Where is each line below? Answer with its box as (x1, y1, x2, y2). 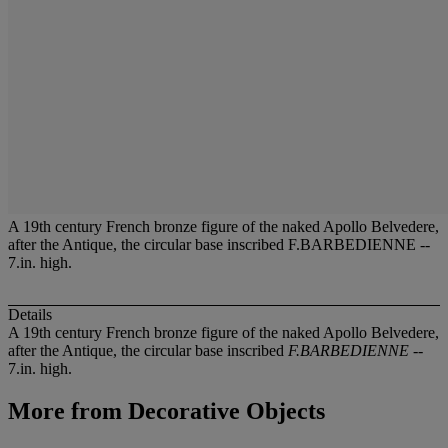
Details (8, 306, 52, 324)
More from (8, 398, 122, 425)
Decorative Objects (122, 398, 325, 425)
